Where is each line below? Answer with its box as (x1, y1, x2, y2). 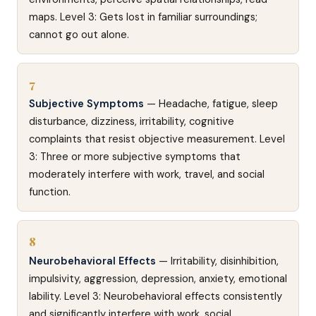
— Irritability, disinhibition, (156, 254, 279, 268)
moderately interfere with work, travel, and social (29, 167, 265, 181)
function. (29, 185, 71, 199)
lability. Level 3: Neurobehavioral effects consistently (29, 289, 282, 303)
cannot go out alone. (29, 28, 129, 42)
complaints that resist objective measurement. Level (29, 132, 285, 146)
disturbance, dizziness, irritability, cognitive (29, 114, 234, 128)
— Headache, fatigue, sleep (144, 97, 278, 111)
